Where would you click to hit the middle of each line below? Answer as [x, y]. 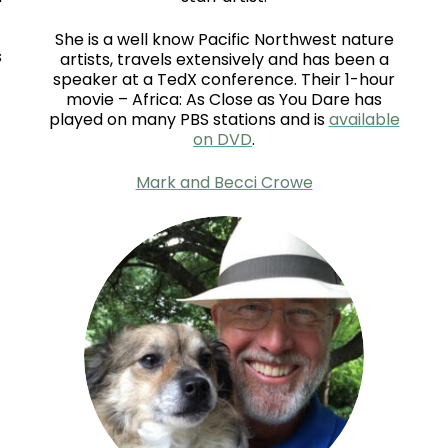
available [364, 120]
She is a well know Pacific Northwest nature [224, 40]
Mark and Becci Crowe [224, 183]
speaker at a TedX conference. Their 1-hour [224, 80]
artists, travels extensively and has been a [224, 60]
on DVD [222, 140]
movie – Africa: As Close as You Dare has [224, 100]
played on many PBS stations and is [188, 120]
